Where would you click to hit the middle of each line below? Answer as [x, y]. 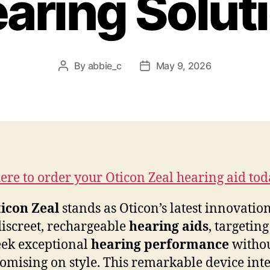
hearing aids [169, 227]
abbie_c [105, 65]
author [78, 81]
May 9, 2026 [184, 65]
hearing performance [160, 245]
